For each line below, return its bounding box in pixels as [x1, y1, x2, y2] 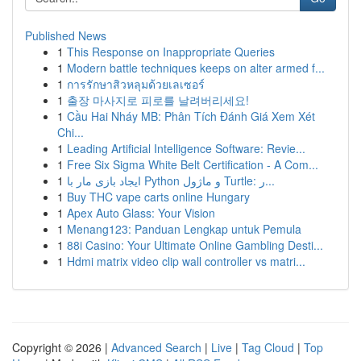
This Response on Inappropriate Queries [67, 44, 275, 60]
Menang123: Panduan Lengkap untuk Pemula [67, 221, 301, 237]
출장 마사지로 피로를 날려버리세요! [67, 92, 249, 108]
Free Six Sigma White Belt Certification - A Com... [67, 156, 318, 172]
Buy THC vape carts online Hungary [67, 189, 250, 205]
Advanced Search [111, 339, 201, 355]
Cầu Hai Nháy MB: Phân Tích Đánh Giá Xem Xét [67, 108, 315, 124]
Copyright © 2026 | [12, 339, 111, 355]
